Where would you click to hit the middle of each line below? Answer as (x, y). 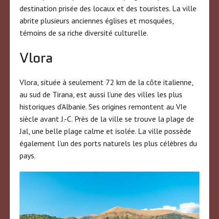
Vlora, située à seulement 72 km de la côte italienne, (106, 82)
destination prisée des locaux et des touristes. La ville (108, 8)
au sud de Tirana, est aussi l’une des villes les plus (101, 94)
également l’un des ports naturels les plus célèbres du (108, 143)
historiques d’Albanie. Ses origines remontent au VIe (103, 106)
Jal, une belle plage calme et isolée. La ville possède (105, 131)
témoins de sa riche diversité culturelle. (84, 33)
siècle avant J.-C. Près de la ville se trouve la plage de (107, 119)
